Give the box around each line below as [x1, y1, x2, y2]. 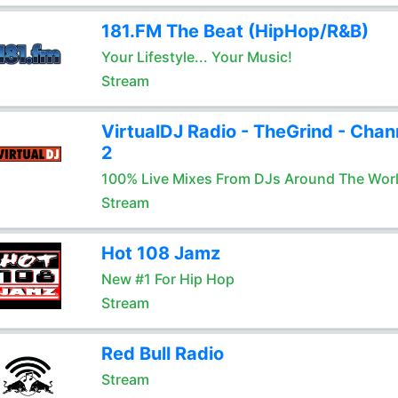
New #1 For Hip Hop [100, 270, 235, 288]
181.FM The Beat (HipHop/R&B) [100, 20, 369, 42]
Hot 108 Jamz [100, 243, 220, 264]
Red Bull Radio [100, 343, 224, 364]
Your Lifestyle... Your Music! [100, 48, 292, 66]
